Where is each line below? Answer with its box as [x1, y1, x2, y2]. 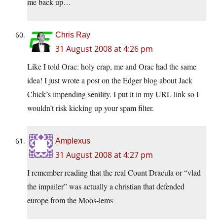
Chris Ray [55, 31, 90, 39]
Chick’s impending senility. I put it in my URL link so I [27, 89, 199, 100]
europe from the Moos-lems [27, 195, 113, 206]
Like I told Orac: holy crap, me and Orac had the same [27, 61, 196, 72]
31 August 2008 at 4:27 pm [55, 149, 153, 161]
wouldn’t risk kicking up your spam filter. [27, 103, 154, 113]
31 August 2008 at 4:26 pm [55, 43, 153, 55]
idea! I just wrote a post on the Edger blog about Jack [27, 75, 192, 86]
